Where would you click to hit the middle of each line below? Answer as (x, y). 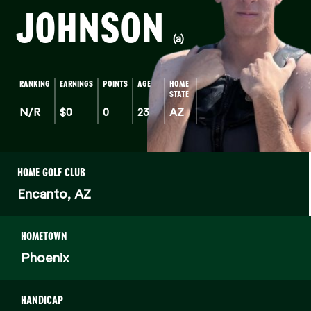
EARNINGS (77, 84)
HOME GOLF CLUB (51, 173)
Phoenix (45, 257)
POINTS (116, 84)
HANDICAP (42, 300)
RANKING (35, 84)
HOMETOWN (44, 236)
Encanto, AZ (54, 193)
